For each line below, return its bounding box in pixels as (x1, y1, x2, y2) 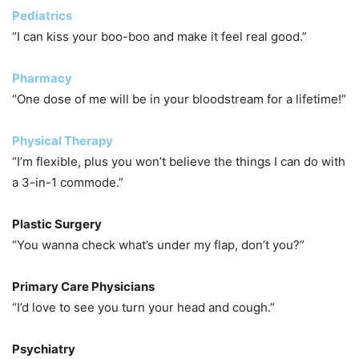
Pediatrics (12, 7, 72, 23)
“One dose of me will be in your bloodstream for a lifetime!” (12, 91, 346, 107)
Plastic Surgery (12, 216, 102, 232)
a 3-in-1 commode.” (12, 174, 123, 190)
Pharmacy (12, 70, 72, 86)
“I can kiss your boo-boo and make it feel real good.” (12, 28, 307, 44)
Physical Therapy (12, 132, 113, 148)
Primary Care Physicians (12, 278, 155, 294)
